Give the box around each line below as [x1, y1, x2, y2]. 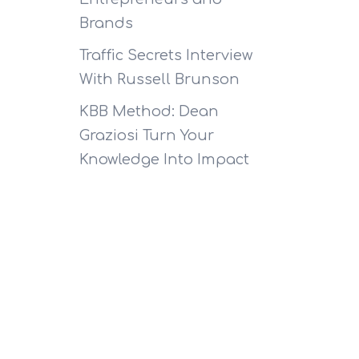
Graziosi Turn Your [79, 127, 214, 143]
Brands [79, 14, 133, 31]
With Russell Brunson [79, 71, 240, 87]
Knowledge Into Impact [79, 151, 249, 167]
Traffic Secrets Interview [79, 46, 252, 63]
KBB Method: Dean [79, 103, 219, 119]
